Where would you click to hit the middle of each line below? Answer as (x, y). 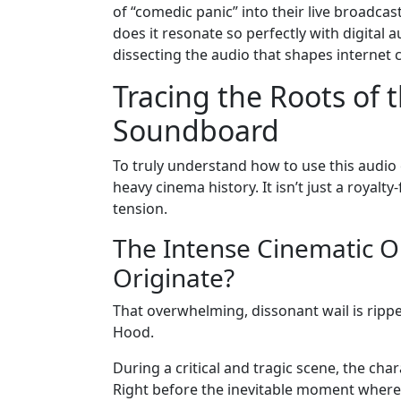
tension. (140, 209)
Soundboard (196, 131)
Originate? (174, 278)
